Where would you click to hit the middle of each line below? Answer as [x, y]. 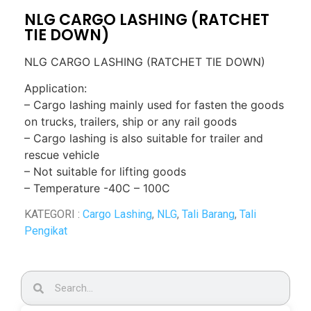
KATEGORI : [53, 215]
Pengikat [46, 231]
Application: [56, 89]
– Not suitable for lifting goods [105, 172]
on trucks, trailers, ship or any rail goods [131, 122]
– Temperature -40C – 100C [97, 188]
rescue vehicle [62, 155]
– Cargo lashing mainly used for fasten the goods [154, 105]
